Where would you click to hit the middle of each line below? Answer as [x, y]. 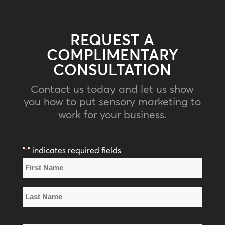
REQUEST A [113, 40]
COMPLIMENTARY [112, 55]
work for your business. [112, 114]
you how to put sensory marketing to [113, 101]
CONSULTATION [113, 70]
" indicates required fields [74, 150]
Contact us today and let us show [113, 89]
